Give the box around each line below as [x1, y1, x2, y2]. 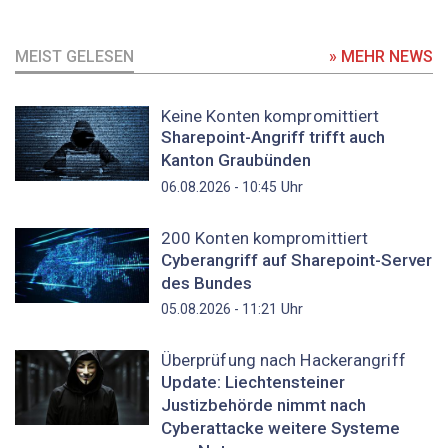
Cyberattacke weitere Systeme [160, 418, 400, 439]
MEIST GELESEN [15, 46, 134, 66]
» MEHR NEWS [329, 46, 433, 66]
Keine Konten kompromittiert [160, 105, 380, 126]
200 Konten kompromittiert [160, 227, 369, 248]
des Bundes [160, 272, 252, 293]
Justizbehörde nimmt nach [160, 395, 366, 416]
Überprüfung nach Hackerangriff [160, 350, 406, 371]
